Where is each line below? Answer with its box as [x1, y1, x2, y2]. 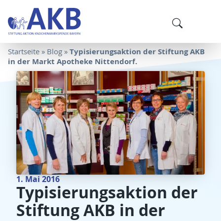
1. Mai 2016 [16, 173, 60, 184]
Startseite [8, 47, 40, 57]
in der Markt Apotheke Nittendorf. [8, 56, 138, 67]
